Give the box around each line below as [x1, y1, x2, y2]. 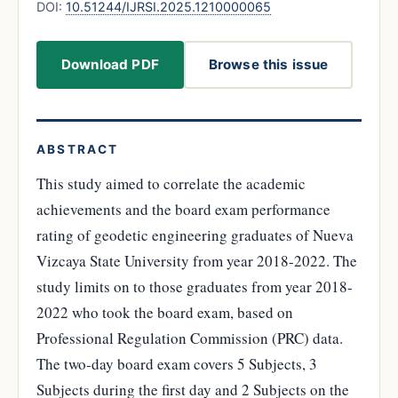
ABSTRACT [36, 141, 119, 156]
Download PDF [61, 55, 159, 73]
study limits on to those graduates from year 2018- [36, 275, 353, 297]
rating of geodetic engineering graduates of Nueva [36, 224, 354, 245]
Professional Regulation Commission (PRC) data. [36, 327, 343, 348]
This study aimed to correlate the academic [36, 172, 306, 194]
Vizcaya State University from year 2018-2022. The [36, 250, 357, 271]
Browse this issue [208, 55, 329, 73]
